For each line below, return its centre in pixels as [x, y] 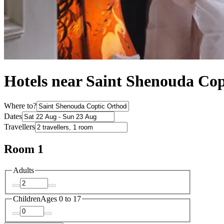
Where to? [20, 106]
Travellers [19, 127]
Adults [23, 170]
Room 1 [24, 149]
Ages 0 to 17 [61, 198]
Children [27, 198]
